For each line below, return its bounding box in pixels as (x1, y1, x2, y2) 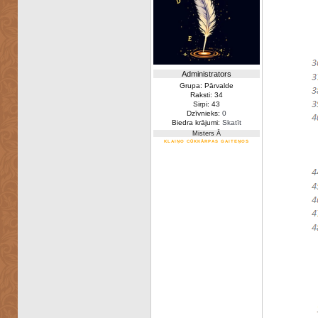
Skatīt (221, 119, 241, 126)
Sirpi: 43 (192, 100, 220, 108)
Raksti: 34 (190, 91, 223, 99)
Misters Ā (192, 130, 221, 137)
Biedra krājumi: (171, 119, 222, 126)
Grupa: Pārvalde (179, 82, 234, 89)
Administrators (181, 70, 231, 78)
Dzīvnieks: (186, 109, 222, 117)
